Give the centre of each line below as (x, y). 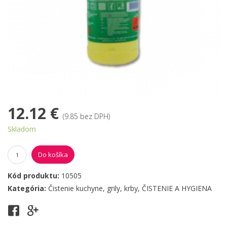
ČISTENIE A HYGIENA (177, 188)
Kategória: (28, 188)
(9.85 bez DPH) (86, 117)
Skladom (22, 129)
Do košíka (53, 155)
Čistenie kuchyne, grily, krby (93, 188)
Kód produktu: (34, 176)
